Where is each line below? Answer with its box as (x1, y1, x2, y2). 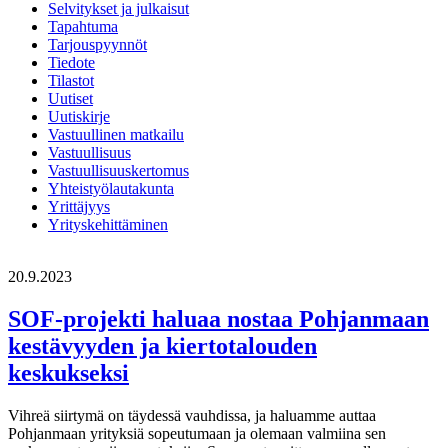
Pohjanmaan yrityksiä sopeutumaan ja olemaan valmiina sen (8, 424, 386, 442)
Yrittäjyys (48, 197, 110, 215)
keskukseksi (8, 359, 129, 386)
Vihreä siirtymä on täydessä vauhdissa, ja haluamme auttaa (8, 406, 376, 424)
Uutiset (48, 89, 93, 107)
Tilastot (48, 71, 94, 89)
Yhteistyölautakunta (48, 179, 174, 197)
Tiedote (48, 53, 95, 71)
